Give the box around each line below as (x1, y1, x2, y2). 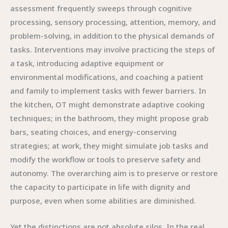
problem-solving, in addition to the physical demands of (10, 31, 214, 41)
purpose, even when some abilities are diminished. (10, 195, 196, 206)
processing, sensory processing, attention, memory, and (10, 17, 216, 27)
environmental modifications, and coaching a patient (10, 72, 204, 82)
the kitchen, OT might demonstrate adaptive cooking (10, 99, 205, 109)
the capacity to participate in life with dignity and (10, 182, 190, 192)
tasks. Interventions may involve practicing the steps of (10, 44, 215, 54)
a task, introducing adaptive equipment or (10, 58, 164, 68)
